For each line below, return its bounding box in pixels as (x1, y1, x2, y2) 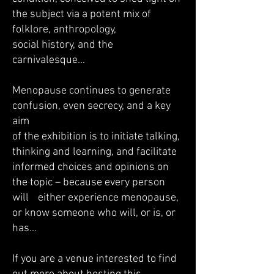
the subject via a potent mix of (12, 8, 151, 21)
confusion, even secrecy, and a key (12, 100, 171, 113)
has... (12, 222, 37, 235)
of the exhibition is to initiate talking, (12, 130, 180, 143)
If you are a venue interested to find (12, 253, 177, 265)
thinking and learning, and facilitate (12, 146, 177, 158)
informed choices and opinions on (12, 161, 169, 174)
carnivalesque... (12, 54, 85, 67)
